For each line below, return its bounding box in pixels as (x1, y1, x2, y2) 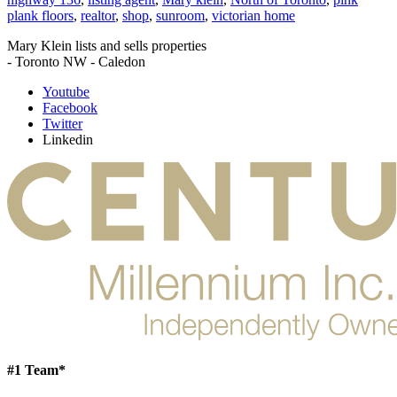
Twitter (43, 115, 82, 131)
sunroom (156, 7, 205, 23)
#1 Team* (7, 362, 66, 378)
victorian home (212, 7, 295, 23)
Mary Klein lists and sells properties (7, 37, 206, 53)
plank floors (7, 7, 74, 23)
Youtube (43, 83, 90, 99)
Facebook (43, 99, 97, 115)
